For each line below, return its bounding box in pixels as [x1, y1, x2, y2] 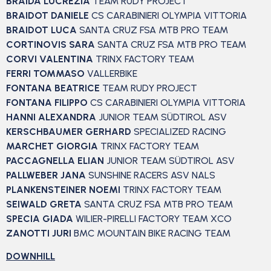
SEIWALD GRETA [6, 198, 84, 210]
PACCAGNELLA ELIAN [6, 154, 106, 166]
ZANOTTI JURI [6, 227, 71, 239]
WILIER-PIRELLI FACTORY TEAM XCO [73, 212, 232, 224]
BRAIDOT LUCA [6, 24, 77, 36]
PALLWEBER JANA [6, 169, 88, 181]
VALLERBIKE [85, 67, 137, 79]
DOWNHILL [6, 250, 55, 263]
